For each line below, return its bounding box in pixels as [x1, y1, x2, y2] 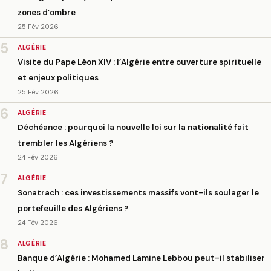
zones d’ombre [17, 7, 76, 18]
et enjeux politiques [17, 73, 99, 83]
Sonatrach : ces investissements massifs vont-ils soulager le [17, 188, 259, 198]
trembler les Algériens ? [17, 138, 114, 149]
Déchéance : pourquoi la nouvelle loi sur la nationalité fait [17, 122, 249, 133]
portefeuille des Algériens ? [17, 203, 129, 214]
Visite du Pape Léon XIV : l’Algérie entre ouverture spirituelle [17, 57, 261, 68]
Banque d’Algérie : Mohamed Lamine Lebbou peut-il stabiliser [17, 252, 265, 263]
